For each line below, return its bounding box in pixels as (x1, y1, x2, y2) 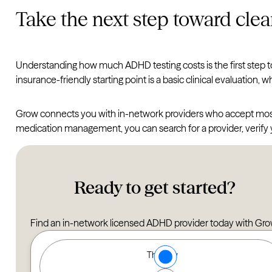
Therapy (147, 250, 178, 261)
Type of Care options (43, 244, 128, 257)
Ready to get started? (73, 177, 236, 199)
